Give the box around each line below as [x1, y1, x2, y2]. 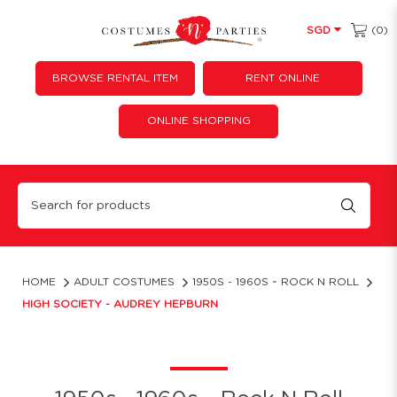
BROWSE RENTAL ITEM [51, 72, 178, 83]
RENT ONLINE [245, 72, 320, 83]
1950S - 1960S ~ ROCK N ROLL [192, 276, 359, 287]
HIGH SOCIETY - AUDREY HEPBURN [22, 299, 218, 309]
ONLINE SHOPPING [146, 115, 251, 127]
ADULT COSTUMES [74, 276, 175, 287]
